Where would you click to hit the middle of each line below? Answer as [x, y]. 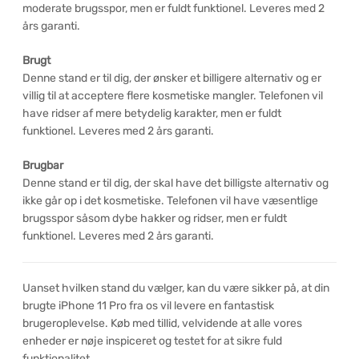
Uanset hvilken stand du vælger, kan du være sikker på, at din [176, 288]
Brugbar [43, 165]
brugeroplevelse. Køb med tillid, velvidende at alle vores [162, 323]
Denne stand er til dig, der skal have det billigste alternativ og [175, 183]
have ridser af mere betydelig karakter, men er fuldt [152, 113]
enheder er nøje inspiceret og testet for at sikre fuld [152, 341]
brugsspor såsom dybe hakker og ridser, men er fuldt [155, 218]
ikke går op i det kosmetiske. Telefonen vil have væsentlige [170, 200]
